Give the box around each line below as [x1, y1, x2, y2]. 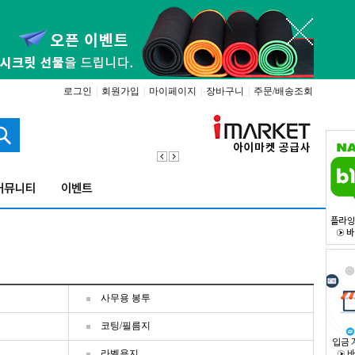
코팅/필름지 [101, 320, 151, 331]
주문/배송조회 [254, 86, 313, 97]
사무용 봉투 [101, 292, 151, 303]
